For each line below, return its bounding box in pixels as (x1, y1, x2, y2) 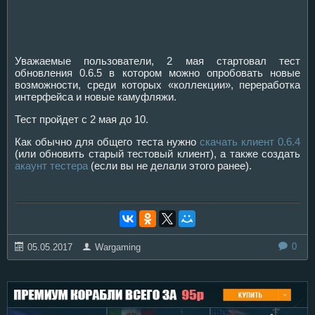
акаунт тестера (15, 159, 88, 172)
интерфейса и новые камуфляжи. (15, 90, 176, 103)
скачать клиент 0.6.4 (199, 135, 300, 148)
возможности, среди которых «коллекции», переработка (15, 78, 300, 91)
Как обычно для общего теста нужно (15, 135, 200, 148)
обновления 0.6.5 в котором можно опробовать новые (15, 66, 300, 79)
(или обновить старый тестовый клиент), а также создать (15, 147, 300, 160)
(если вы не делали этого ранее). (88, 159, 252, 172)
